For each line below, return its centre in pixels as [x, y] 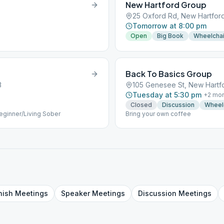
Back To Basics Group [169, 74]
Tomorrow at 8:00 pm [169, 26]
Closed [141, 105]
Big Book [170, 36]
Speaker [75, 193]
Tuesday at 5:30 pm [167, 95]
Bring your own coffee [158, 114]
